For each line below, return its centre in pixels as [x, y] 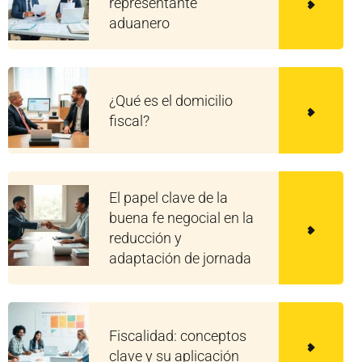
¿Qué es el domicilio [171, 100]
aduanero [139, 23]
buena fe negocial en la [181, 218]
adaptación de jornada [180, 259]
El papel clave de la [168, 198]
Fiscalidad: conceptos [178, 335]
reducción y [145, 238]
